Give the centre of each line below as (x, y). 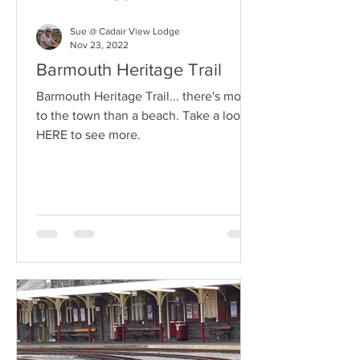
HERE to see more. (88, 135)
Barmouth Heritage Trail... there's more (144, 96)
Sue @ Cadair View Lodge (125, 31)
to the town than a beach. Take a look (109, 115)
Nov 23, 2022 (99, 45)
